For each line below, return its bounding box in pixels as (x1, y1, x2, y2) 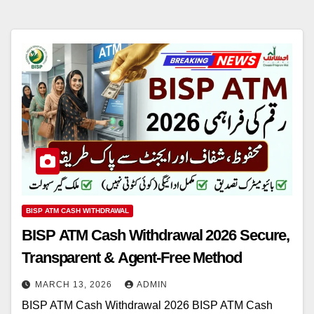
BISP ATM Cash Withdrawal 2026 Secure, (22, 226, 290, 245)
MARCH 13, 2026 (35, 280, 115, 290)
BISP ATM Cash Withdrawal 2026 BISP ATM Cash (22, 299, 273, 312)
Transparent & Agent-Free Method (22, 249, 242, 267)
